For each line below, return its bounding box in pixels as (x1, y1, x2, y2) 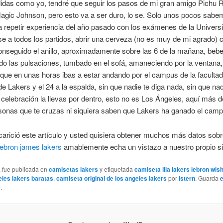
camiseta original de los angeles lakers (56, 173, 167, 183)
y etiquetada (98, 164, 134, 173)
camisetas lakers (48, 164, 98, 174)
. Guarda (195, 173, 220, 182)
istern (178, 173, 195, 183)
